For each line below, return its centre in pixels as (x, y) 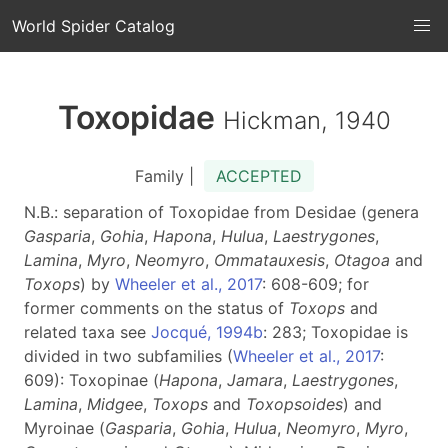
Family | (169, 176)
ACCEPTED (258, 176)
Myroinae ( (64, 428)
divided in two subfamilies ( (128, 356)
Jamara (255, 380)
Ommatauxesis (269, 260)
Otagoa (362, 260)
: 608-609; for (315, 284)
